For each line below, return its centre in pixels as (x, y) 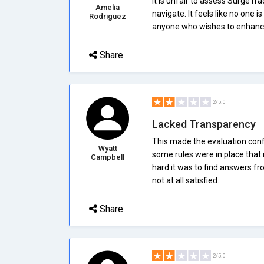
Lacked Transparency (204, 124)
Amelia (108, 7)
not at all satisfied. (185, 180)
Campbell (108, 157)
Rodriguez (108, 16)
